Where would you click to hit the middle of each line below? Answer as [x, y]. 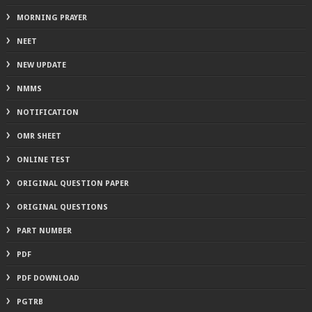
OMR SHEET [39, 136]
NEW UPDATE [41, 65]
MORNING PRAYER [52, 17]
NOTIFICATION [47, 112]
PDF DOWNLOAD [48, 278]
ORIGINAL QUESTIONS [62, 207]
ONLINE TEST [43, 159]
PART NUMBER [44, 231]
